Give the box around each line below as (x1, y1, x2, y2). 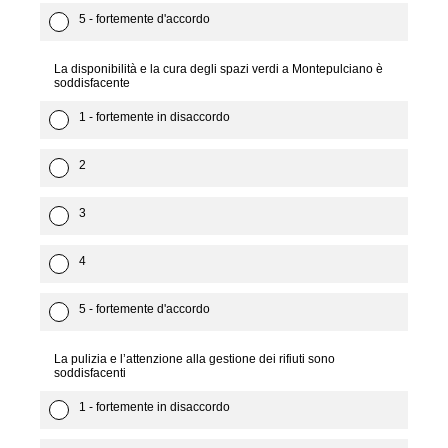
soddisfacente (54, 76, 130, 90)
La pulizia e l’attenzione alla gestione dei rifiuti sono (54, 352, 335, 366)
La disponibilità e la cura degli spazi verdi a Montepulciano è (54, 62, 383, 76)
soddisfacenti (54, 366, 126, 380)
